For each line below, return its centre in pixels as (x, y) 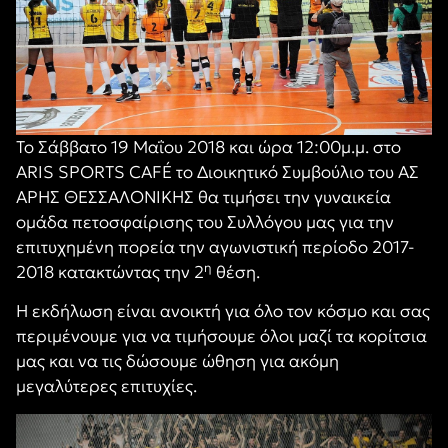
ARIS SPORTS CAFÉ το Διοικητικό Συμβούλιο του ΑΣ (217, 172)
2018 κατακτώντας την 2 (110, 272)
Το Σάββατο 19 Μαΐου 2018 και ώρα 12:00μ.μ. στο (208, 147)
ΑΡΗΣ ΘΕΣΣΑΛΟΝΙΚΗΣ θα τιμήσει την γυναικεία (203, 197)
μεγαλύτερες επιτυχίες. (106, 386)
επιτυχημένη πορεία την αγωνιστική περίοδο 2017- (215, 247)
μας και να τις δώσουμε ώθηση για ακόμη (177, 361)
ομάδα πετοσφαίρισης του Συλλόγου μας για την (205, 222)
